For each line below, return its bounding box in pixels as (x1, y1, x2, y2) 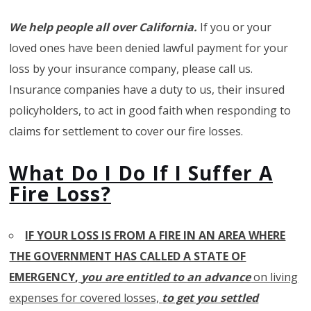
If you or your (200, 19, 272, 35)
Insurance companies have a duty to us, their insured (9, 81, 285, 97)
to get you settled (162, 289, 259, 305)
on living (251, 269, 299, 285)
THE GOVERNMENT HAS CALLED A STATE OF (9, 248, 246, 264)
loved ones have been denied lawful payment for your (9, 40, 289, 56)
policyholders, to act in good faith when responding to (9, 102, 292, 118)
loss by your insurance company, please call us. (9, 60, 253, 76)
